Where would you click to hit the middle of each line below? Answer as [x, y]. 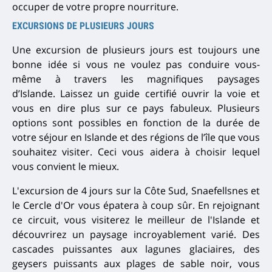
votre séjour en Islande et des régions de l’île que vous [136, 138]
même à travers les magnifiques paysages [136, 79]
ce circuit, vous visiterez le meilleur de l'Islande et [136, 220]
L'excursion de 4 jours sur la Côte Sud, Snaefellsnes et [136, 191]
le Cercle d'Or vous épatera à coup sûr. [105, 206]
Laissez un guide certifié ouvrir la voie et [160, 94]
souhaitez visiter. [53, 152]
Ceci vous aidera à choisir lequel [179, 152]
